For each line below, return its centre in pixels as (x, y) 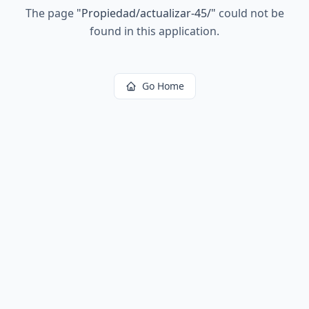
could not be (250, 13)
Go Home (163, 86)
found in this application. (154, 31)
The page (51, 13)
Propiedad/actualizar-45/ (146, 13)
